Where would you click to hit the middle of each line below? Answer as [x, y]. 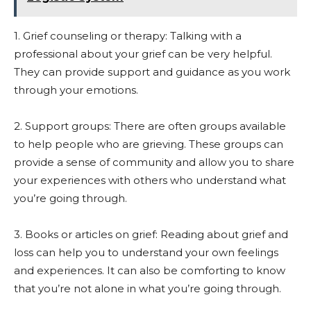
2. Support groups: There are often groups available [150, 126]
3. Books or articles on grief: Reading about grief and [151, 234]
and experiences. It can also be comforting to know [150, 270]
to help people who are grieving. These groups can [149, 144]
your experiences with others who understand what [150, 180]
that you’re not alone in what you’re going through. [148, 288]
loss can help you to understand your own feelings [146, 252]
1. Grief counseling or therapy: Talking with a [128, 36]
